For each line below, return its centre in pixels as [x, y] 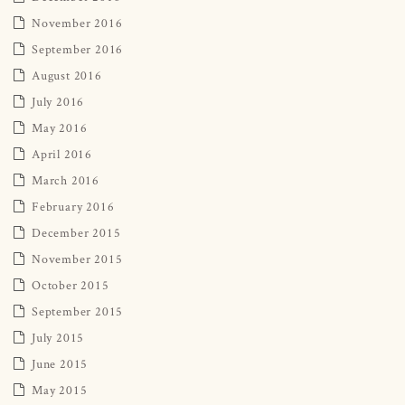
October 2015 [71, 284]
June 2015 [60, 363]
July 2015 [58, 337]
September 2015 [78, 311]
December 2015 [76, 232]
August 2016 [67, 75]
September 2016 [78, 48]
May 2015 [60, 389]
